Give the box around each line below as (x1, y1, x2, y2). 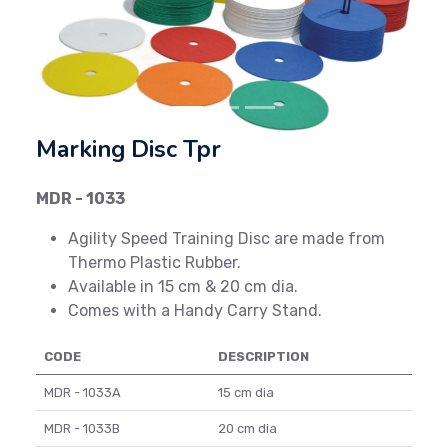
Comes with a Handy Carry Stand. (68, 301, 322, 321)
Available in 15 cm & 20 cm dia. (68, 277, 298, 297)
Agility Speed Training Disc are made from (68, 229, 385, 249)
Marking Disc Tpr (36, 133, 221, 166)
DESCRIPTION (218, 349, 309, 365)
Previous (53, 30, 119, 50)
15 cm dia (218, 385, 274, 401)
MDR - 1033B (44, 421, 120, 437)
